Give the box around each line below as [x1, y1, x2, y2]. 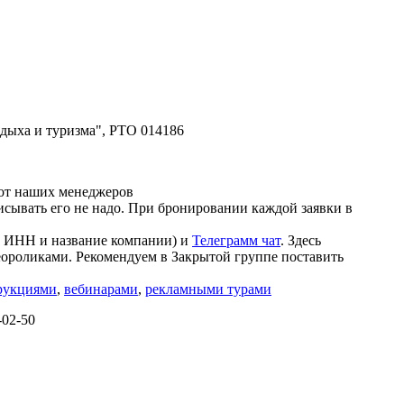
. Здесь [280, 232, 321, 248]
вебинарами [64, 280, 138, 297]
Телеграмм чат [192, 232, 280, 248]
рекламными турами [145, 280, 271, 297]
